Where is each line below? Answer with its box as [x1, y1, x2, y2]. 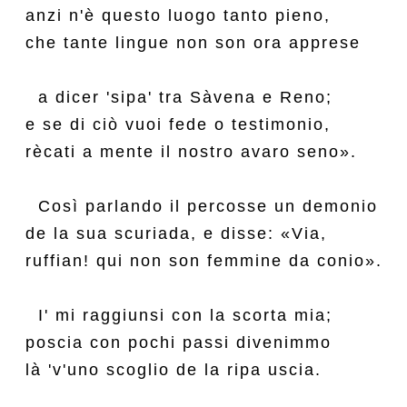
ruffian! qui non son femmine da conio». [25, 252, 382, 270]
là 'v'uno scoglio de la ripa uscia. [25, 361, 322, 379]
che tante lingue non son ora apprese [25, 34, 361, 52]
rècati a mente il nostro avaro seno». [25, 143, 357, 161]
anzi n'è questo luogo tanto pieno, [25, 6, 331, 25]
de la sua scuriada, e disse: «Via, [25, 224, 327, 243]
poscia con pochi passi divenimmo [25, 333, 332, 352]
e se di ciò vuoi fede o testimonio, [25, 115, 331, 134]
